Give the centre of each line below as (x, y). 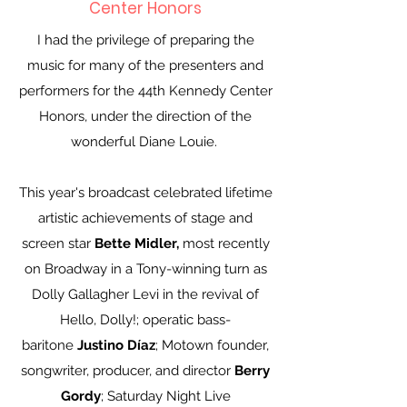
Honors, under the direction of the (145, 116)
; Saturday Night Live (165, 396)
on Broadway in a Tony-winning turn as (145, 269)
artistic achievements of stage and (145, 218)
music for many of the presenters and (145, 65)
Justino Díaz (116, 345)
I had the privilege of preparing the (145, 40)
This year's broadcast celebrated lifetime (145, 193)
